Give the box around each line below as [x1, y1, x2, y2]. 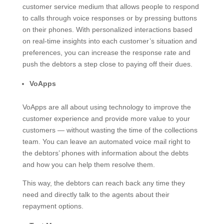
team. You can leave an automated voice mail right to [22, 137, 190, 145]
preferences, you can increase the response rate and [22, 48, 190, 56]
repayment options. [22, 201, 83, 210]
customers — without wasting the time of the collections [22, 125, 197, 134]
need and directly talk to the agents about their [22, 190, 169, 198]
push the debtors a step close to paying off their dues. [22, 59, 194, 68]
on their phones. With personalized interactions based [22, 25, 192, 33]
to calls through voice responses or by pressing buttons [22, 13, 197, 22]
